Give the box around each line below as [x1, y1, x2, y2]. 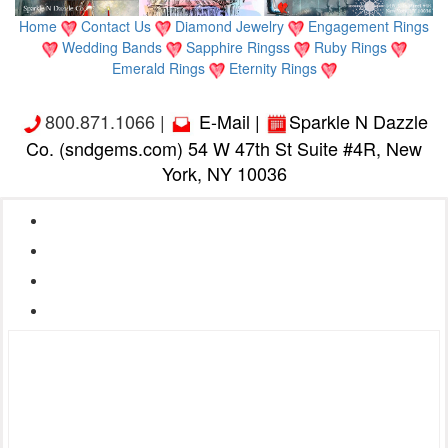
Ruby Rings [313, 37, 391, 58]
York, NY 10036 [161, 160, 287, 187]
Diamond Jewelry [175, 16, 288, 37]
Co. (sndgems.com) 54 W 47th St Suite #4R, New [26, 135, 422, 162]
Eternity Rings [228, 58, 321, 79]
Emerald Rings [111, 58, 209, 79]
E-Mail [198, 107, 250, 134]
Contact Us [81, 16, 155, 37]
